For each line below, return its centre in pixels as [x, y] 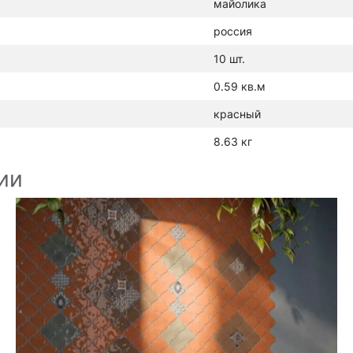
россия [233, 31]
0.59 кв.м [240, 86]
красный [237, 114]
